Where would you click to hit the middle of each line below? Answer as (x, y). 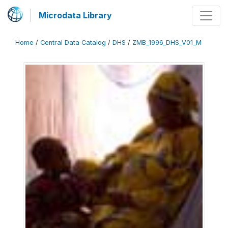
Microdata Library (75, 15)
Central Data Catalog (73, 42)
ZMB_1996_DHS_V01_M (167, 42)
